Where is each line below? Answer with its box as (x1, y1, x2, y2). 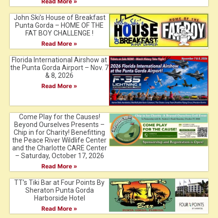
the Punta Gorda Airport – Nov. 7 (10, 64, 109, 72)
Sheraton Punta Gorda (25, 186, 94, 195)
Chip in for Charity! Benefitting (14, 128, 105, 137)
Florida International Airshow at (12, 56, 107, 64)
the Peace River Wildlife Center (12, 136, 107, 145)
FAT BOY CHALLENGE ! (25, 29, 93, 37)
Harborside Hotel (34, 194, 85, 202)
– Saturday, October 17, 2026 (15, 152, 104, 160)
